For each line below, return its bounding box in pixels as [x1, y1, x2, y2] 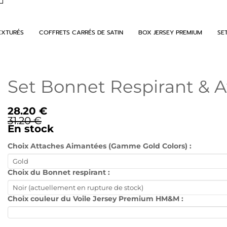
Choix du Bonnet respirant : [8, 168, 110, 177]
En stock [8, 123, 54, 135]
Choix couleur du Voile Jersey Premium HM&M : [8, 194, 183, 203]
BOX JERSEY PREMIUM [138, 28, 202, 37]
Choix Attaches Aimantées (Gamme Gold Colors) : [8, 141, 192, 150]
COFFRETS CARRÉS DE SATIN [39, 28, 123, 37]
